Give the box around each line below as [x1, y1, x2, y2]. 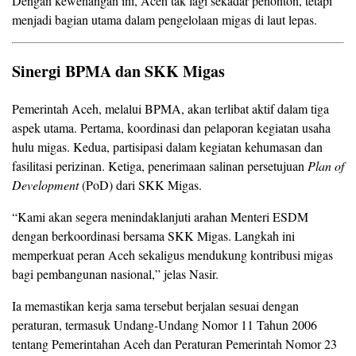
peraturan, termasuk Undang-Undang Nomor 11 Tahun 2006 [12, 316, 317, 334]
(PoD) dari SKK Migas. [79, 176, 202, 194]
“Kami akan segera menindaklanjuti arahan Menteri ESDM [12, 208, 308, 226]
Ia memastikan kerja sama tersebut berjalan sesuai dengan [12, 297, 299, 315]
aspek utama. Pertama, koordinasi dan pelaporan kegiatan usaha [12, 119, 331, 137]
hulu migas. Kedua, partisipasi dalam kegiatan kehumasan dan [12, 138, 323, 156]
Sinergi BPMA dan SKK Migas [12, 60, 225, 83]
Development [12, 176, 79, 194]
